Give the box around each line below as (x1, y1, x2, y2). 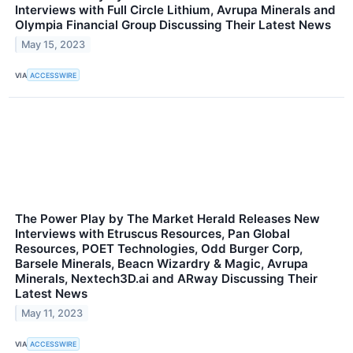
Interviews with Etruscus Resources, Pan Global (15, 226, 290, 242)
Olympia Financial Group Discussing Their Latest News (15, 17, 331, 33)
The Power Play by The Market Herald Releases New (15, 211, 320, 227)
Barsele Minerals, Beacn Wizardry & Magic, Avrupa (15, 256, 308, 272)
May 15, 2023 (21, 39, 86, 51)
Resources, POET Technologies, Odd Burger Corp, (15, 241, 303, 257)
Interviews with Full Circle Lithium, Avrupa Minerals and (15, 2, 336, 18)
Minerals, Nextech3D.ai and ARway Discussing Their (15, 271, 318, 287)
